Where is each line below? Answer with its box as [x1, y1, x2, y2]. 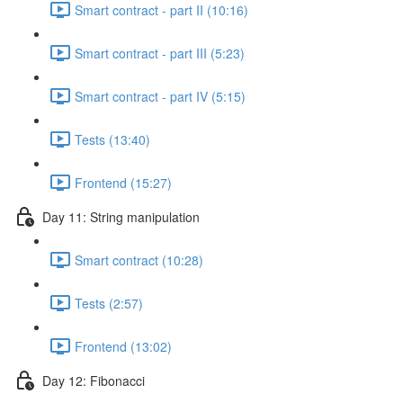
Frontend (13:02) [75, 336, 172, 355]
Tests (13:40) [75, 130, 150, 148]
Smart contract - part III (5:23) [75, 43, 245, 62]
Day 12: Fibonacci [42, 371, 145, 390]
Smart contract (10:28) [75, 250, 203, 269]
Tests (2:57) [75, 293, 143, 312]
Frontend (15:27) [75, 173, 172, 192]
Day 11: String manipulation [42, 207, 200, 226]
